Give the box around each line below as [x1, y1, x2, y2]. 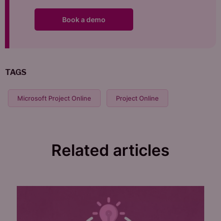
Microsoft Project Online [17, 94, 91, 102]
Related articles [51, 140, 170, 160]
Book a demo [62, 15, 106, 24]
